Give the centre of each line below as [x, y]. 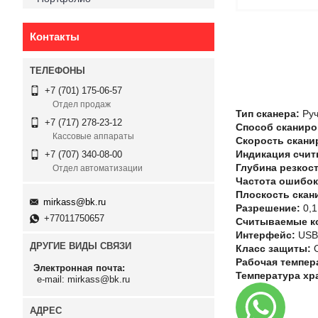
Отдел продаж [82, 105]
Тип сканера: [268, 114]
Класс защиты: [273, 248]
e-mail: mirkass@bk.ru [83, 280]
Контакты [55, 37]
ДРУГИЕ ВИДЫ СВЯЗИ [81, 246]
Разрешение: [268, 208]
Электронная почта [78, 268]
